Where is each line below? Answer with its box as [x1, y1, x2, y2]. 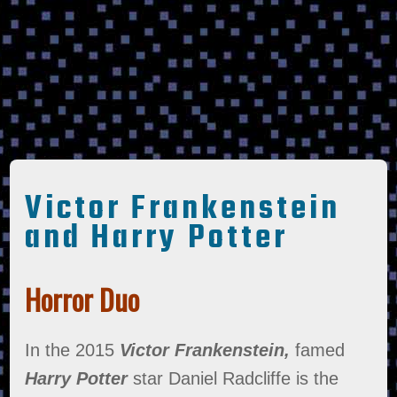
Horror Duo [25, 278, 140, 321]
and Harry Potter [25, 213, 289, 264]
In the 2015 [25, 340, 121, 361]
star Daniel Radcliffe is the [128, 369, 339, 389]
